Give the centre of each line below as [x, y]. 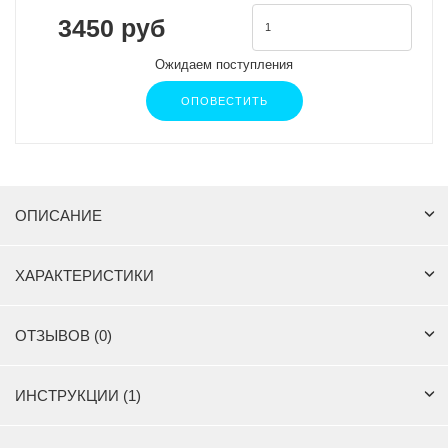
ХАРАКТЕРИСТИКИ [84, 276]
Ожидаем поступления [224, 65]
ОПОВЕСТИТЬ [224, 101]
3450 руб [111, 27]
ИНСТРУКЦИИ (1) [78, 396]
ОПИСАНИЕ [58, 216]
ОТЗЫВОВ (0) [63, 336]
